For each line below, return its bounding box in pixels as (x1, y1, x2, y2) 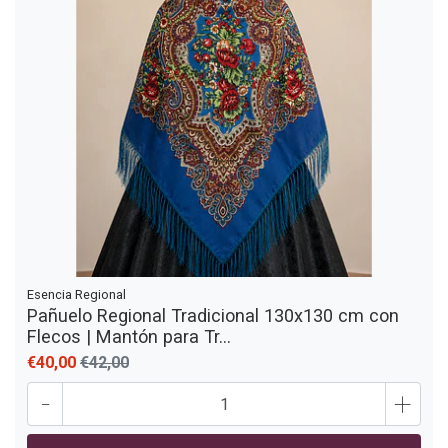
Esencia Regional (27, 287, 126, 303)
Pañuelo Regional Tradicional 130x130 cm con (27, 305, 399, 327)
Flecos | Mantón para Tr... (27, 326, 231, 348)
